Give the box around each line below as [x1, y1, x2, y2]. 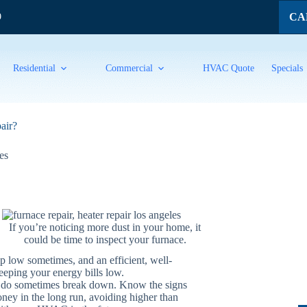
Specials [271, 63, 304, 73]
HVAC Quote [203, 63, 255, 73]
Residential [13, 63, 56, 73]
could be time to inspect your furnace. [23, 234, 186, 246]
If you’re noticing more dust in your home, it [9, 221, 201, 234]
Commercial [106, 63, 153, 73]
